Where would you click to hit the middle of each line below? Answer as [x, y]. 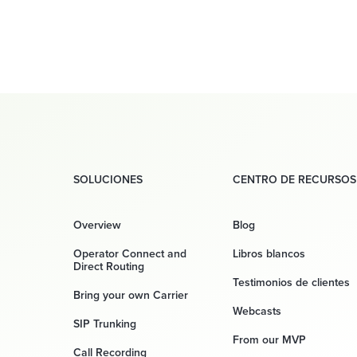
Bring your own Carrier [131, 295]
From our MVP [269, 340]
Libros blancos [269, 254]
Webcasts [257, 311]
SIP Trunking [105, 324]
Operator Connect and [130, 254]
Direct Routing [109, 267]
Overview [97, 225]
